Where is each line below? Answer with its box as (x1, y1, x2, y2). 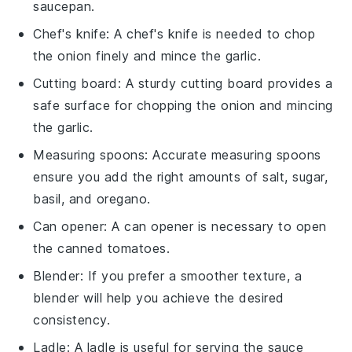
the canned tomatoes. (33, 240, 170, 256)
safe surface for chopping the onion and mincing (33, 97, 333, 113)
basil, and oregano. (33, 190, 151, 207)
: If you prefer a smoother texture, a (79, 267, 302, 284)
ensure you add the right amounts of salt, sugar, (33, 168, 328, 185)
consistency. (33, 311, 111, 328)
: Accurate (145, 146, 211, 163)
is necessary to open (193, 218, 327, 234)
